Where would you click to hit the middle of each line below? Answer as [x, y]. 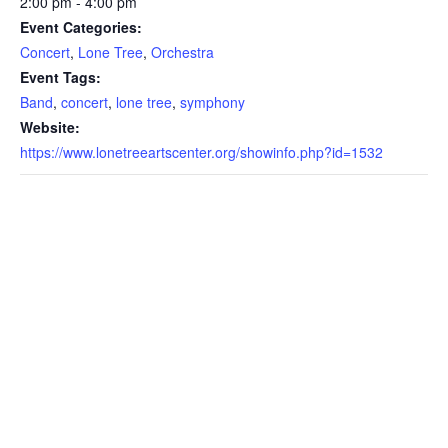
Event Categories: [81, 26]
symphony [212, 101]
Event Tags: [60, 76]
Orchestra [182, 51]
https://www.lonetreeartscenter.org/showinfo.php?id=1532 [201, 151]
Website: [50, 126]
